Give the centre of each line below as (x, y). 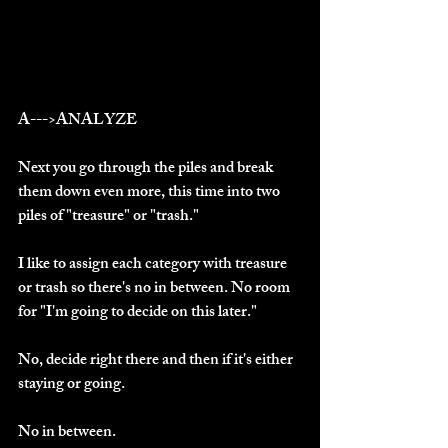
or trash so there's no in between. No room (155, 289)
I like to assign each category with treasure (154, 265)
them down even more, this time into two (150, 193)
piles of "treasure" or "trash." (108, 217)
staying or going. (71, 385)
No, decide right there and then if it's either (157, 361)
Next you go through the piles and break (147, 169)
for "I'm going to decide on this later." (137, 313)
